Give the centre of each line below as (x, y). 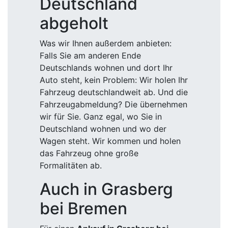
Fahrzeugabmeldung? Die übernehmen (113, 104)
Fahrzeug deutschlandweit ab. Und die (114, 92)
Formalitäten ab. (71, 165)
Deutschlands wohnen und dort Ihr (106, 68)
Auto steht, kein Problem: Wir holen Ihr (114, 80)
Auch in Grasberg (106, 189)
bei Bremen (83, 208)
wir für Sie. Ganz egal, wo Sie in (101, 117)
